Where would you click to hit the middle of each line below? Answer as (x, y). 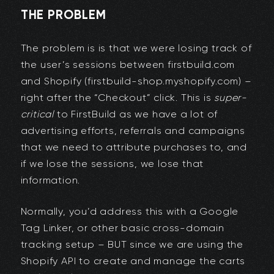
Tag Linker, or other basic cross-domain (122, 228)
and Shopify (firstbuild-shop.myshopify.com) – (136, 81)
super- (231, 98)
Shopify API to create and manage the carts (133, 261)
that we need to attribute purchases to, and (134, 147)
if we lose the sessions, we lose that (112, 164)
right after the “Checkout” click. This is (117, 98)
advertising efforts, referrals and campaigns (133, 131)
